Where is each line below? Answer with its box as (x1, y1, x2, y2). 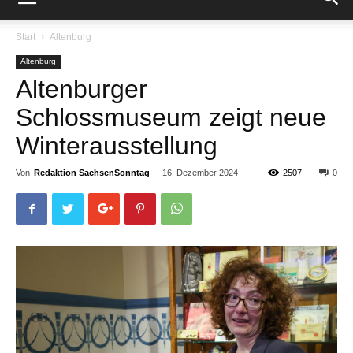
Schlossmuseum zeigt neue (16, 103, 326, 132)
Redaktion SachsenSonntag (34, 168, 150, 177)
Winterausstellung (16, 132, 217, 160)
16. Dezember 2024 (162, 168, 238, 177)
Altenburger (16, 75, 147, 103)
